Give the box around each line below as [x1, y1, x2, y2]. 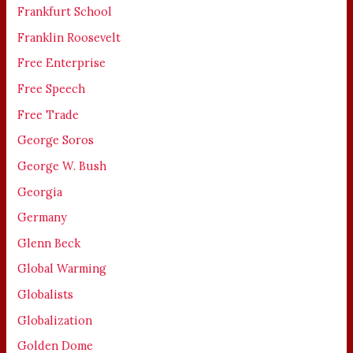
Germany [17, 210, 68, 225]
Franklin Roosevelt [17, 29, 121, 45]
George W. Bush [17, 158, 107, 173]
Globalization [17, 312, 93, 328]
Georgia [17, 184, 63, 199]
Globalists [17, 287, 74, 303]
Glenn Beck [17, 235, 81, 251]
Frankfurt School [17, 4, 113, 20]
